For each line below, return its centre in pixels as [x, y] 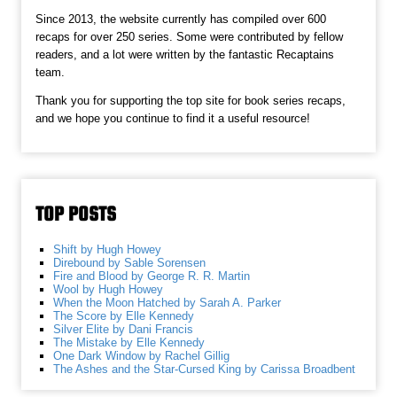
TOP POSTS [76, 213]
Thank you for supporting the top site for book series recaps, [191, 101]
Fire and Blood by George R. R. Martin [152, 276]
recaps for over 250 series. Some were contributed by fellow [190, 37]
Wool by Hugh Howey [109, 289]
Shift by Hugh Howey [108, 249]
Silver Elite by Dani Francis [124, 329]
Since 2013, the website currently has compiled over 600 [181, 19]
